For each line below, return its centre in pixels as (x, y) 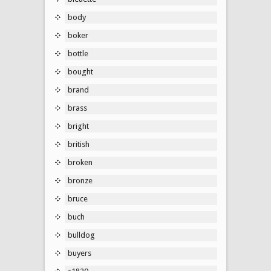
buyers (80, 253)
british (79, 144)
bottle (78, 53)
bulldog (81, 235)
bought (80, 71)
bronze (80, 180)
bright (78, 126)
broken (80, 162)
